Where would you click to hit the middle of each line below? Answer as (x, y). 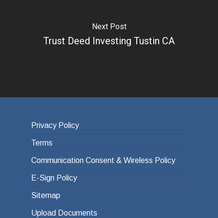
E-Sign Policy (54, 178)
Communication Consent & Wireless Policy (103, 160)
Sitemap (46, 195)
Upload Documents (64, 213)
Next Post (109, 26)
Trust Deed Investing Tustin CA (109, 41)
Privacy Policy (55, 125)
